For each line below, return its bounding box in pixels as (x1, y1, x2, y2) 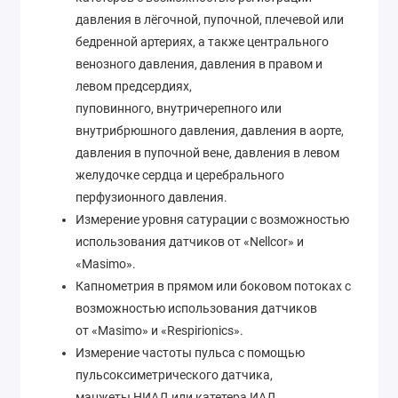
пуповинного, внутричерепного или (76, 100, 282, 115)
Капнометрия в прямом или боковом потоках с (76, 278, 351, 293)
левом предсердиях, (76, 78, 192, 93)
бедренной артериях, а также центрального (76, 34, 329, 49)
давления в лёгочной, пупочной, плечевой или (76, 12, 344, 27)
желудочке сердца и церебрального (76, 167, 284, 182)
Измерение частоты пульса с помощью (76, 345, 305, 360)
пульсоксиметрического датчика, (76, 367, 273, 382)
